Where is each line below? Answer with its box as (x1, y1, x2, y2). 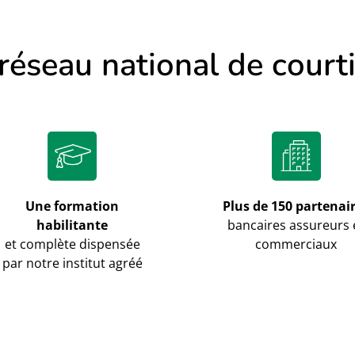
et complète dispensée (4, 235, 140, 253)
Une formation (25, 197, 120, 215)
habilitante (36, 216, 109, 234)
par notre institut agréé (2, 254, 143, 272)
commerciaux (255, 235, 338, 253)
